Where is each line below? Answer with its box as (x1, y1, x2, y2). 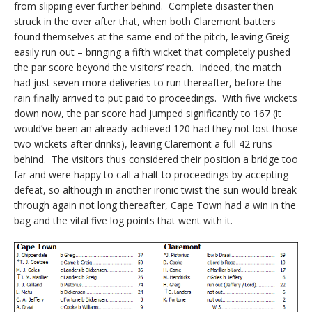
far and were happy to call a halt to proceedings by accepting (14, 168, 288, 182)
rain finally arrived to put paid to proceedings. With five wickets (14, 91, 297, 105)
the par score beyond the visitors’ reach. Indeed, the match (14, 61, 281, 75)
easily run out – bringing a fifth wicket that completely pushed (14, 45, 290, 59)
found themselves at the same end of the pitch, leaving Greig (14, 30, 289, 44)
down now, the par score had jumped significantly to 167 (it (14, 107, 281, 120)
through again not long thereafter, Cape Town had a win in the (14, 198, 296, 212)
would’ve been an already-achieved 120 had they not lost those (14, 122, 298, 136)
